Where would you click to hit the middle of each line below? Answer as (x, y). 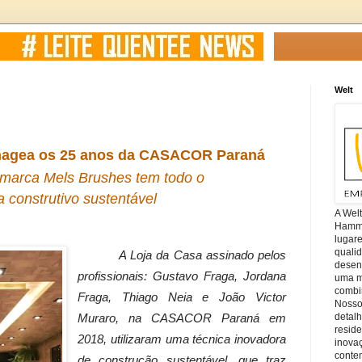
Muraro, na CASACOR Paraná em (182, 318)
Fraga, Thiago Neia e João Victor (182, 297)
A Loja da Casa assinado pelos (202, 255)
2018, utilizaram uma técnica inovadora (182, 339)
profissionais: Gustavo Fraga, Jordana (182, 276)
